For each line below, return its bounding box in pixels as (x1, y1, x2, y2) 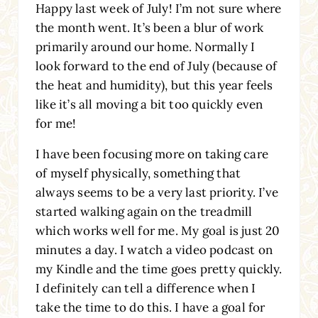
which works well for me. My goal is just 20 (35, 222, 280, 238)
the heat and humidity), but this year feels (35, 77, 273, 93)
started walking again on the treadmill (35, 203, 253, 219)
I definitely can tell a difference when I (35, 280, 256, 296)
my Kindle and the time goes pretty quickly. (35, 261, 283, 277)
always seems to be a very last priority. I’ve (35, 184, 278, 200)
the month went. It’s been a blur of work (35, 19, 263, 35)
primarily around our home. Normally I (35, 38, 256, 55)
